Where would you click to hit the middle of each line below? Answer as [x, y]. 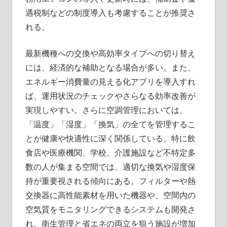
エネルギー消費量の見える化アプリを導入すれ [110, 81]
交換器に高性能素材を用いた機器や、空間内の [110, 195]
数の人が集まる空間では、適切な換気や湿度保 [110, 166]
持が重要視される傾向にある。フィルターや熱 [110, 181]
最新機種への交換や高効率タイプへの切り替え [110, 53]
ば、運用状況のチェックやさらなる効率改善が [110, 96]
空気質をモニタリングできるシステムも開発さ [110, 209]
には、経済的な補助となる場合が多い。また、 [110, 67]
